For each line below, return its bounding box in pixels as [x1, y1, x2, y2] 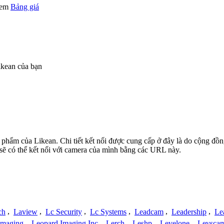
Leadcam [134, 207, 163, 216]
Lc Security [45, 207, 82, 216]
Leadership [171, 207, 206, 216]
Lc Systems [90, 207, 126, 216]
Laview [13, 207, 37, 216]
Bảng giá [10, 2, 39, 11]
